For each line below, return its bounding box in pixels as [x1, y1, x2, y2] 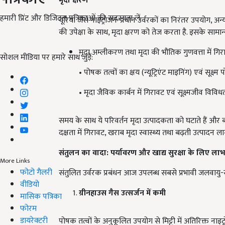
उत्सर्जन [121, 186, 146, 200]
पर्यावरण [110, 146, 139, 160]
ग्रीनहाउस [79, 186, 108, 200]
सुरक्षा [168, 146, 188, 160]
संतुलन [59, 146, 81, 160]
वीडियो [20, 177, 39, 191]
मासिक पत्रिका [20, 189, 62, 203]
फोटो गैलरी [20, 165, 52, 179]
